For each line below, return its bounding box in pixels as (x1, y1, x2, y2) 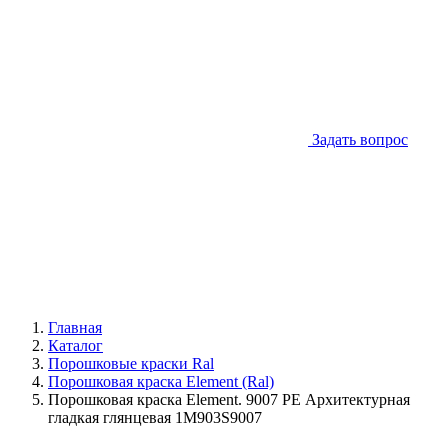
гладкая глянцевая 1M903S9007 (48, 409, 262, 426)
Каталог (48, 337, 103, 354)
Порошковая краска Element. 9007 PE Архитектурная (48, 391, 410, 408)
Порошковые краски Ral (48, 355, 214, 372)
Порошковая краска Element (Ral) (48, 373, 274, 390)
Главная (48, 319, 102, 336)
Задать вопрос (312, 131, 408, 148)
